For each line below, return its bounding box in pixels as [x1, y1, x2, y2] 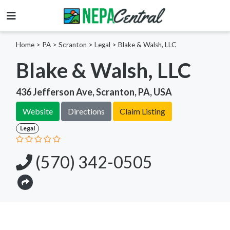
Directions [68, 106, 105, 116]
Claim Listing [120, 106, 165, 116]
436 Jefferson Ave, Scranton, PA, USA [16, 86, 172, 98]
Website [23, 106, 53, 116]
